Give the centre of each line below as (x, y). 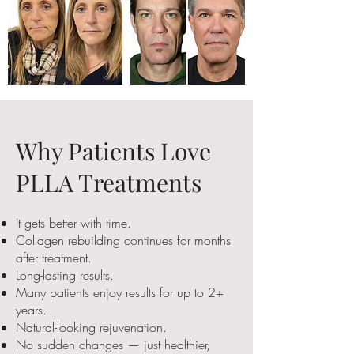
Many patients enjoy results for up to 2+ (120, 292)
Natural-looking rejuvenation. (91, 327)
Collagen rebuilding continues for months (123, 240)
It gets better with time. (73, 222)
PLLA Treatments (109, 182)
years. (31, 309)
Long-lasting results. (65, 275)
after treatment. (54, 257)
